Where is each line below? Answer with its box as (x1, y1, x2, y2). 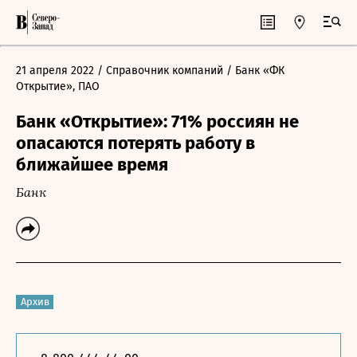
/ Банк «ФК (226, 64, 284, 77)
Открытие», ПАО (16, 80, 100, 93)
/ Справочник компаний (94, 64, 226, 77)
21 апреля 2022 (16, 64, 94, 77)
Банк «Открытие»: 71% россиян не (16, 111, 299, 132)
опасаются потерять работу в (16, 132, 255, 154)
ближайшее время (16, 154, 168, 175)
